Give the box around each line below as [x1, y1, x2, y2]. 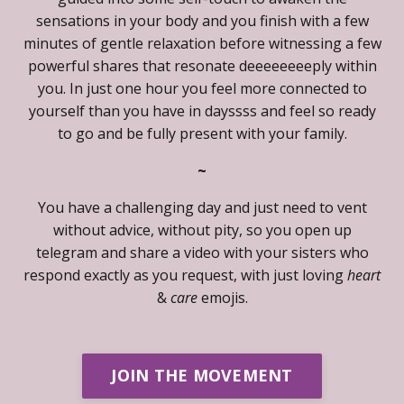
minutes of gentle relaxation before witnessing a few [23, 32, 381, 53]
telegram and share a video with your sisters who [35, 242, 369, 262]
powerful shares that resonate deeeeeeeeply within [27, 55, 377, 76]
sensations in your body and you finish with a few [35, 10, 369, 31]
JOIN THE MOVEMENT [111, 364, 293, 387]
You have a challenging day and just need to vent [37, 197, 367, 217]
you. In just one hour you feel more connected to [37, 78, 367, 98]
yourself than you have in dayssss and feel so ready [28, 100, 376, 121]
